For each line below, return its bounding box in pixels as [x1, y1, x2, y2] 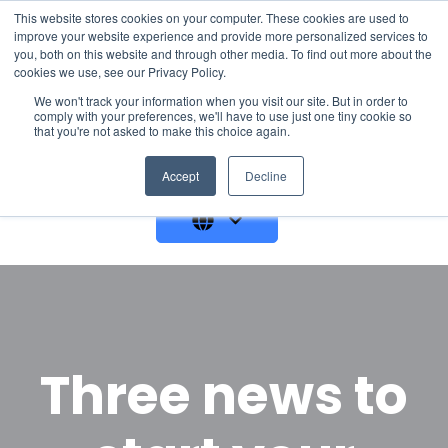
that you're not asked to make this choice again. [34, 122, 290, 139]
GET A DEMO [286, 154, 405, 183]
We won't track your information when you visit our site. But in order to [34, 92, 408, 109]
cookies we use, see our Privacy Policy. [14, 63, 226, 80]
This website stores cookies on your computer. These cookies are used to [14, 9, 409, 26]
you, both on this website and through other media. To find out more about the [14, 45, 432, 62]
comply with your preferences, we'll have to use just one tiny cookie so [34, 107, 412, 124]
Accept [161, 167, 199, 184]
